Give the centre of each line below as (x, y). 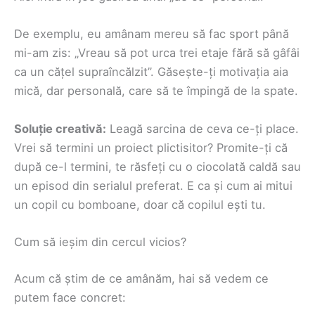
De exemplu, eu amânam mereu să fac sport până (152, 34)
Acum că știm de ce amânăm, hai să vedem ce (141, 278)
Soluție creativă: (60, 128)
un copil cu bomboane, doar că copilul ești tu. (140, 204)
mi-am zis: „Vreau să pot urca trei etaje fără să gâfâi (157, 53)
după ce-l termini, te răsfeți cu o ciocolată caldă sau (157, 166)
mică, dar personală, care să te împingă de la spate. (156, 91)
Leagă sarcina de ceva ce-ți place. (202, 128)
